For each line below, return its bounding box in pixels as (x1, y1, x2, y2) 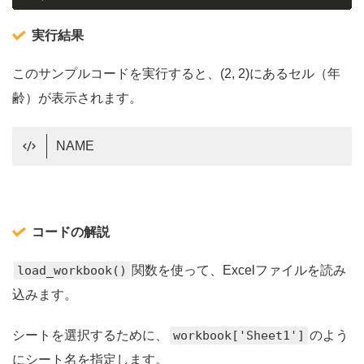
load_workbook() (17, 263, 127, 279)
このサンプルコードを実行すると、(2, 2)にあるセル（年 (12, 66, 340, 80)
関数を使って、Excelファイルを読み (132, 263, 346, 278)
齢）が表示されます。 (12, 90, 142, 105)
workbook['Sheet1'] (173, 328, 305, 344)
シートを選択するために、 (12, 328, 168, 343)
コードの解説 (32, 225, 110, 240)
